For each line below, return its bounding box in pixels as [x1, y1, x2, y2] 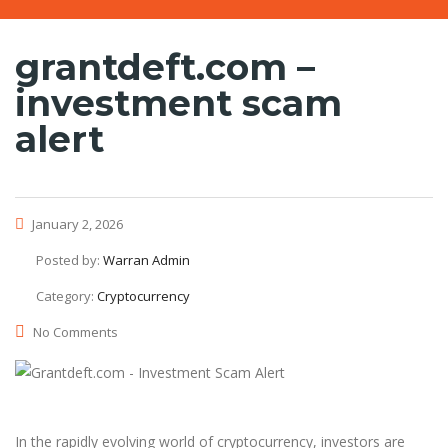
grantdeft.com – [15, 45, 315, 89]
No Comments [33, 323, 118, 341]
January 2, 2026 [29, 215, 123, 233]
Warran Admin [103, 251, 190, 269]
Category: [36, 287, 97, 305]
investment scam [15, 81, 342, 125]
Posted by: [36, 251, 103, 269]
